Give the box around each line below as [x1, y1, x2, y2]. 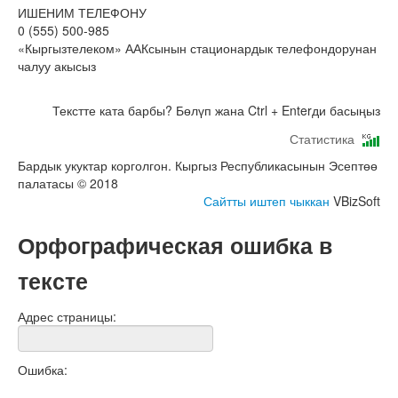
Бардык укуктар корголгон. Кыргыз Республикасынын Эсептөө [18, 156, 378, 175]
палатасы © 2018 [18, 174, 118, 193]
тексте [18, 265, 88, 298]
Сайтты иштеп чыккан [203, 192, 330, 211]
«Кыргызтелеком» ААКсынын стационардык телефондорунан [18, 39, 377, 57]
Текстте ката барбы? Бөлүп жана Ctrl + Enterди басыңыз [52, 101, 380, 119]
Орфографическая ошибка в [18, 229, 332, 262]
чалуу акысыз [18, 57, 96, 75]
